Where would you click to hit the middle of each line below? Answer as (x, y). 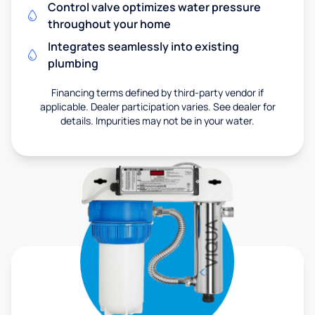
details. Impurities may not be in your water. (157, 120)
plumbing (73, 63)
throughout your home (109, 24)
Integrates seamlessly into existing (143, 46)
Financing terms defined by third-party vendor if (157, 92)
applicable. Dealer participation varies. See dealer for (157, 106)
